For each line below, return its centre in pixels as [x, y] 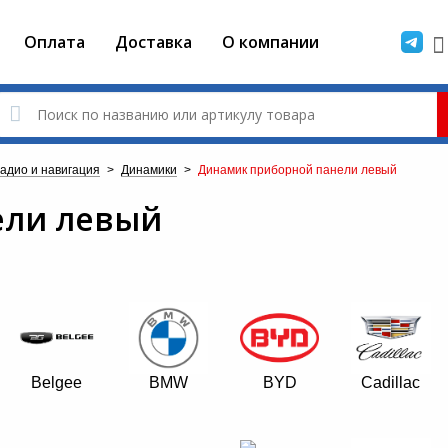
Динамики [149, 170]
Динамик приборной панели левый [297, 170]
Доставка [153, 42]
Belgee [57, 382]
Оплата [54, 42]
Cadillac [391, 382]
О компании [270, 42]
